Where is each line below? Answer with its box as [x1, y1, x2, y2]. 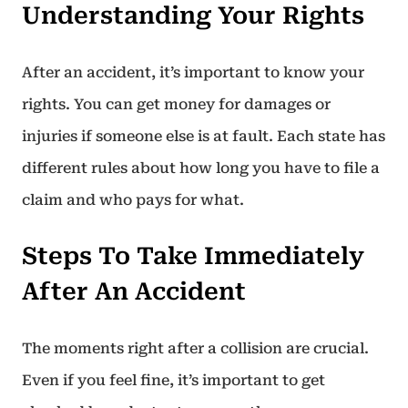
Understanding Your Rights [22, 2, 364, 29]
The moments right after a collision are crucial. [22, 340, 369, 357]
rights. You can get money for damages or [22, 96, 331, 113]
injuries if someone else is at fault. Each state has [22, 127, 385, 145]
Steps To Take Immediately [22, 242, 364, 270]
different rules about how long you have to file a [22, 159, 380, 177]
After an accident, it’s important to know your [22, 64, 364, 81]
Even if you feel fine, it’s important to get [22, 372, 325, 389]
